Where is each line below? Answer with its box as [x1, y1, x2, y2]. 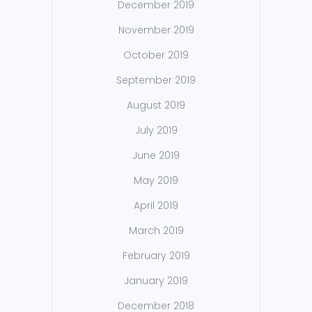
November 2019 [118, 23, 194, 38]
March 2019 [128, 224, 184, 238]
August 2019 [127, 98, 185, 113]
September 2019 [116, 73, 196, 88]
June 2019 [132, 148, 180, 163]
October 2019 [123, 48, 189, 63]
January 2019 [124, 274, 188, 288]
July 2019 [134, 123, 178, 138]
